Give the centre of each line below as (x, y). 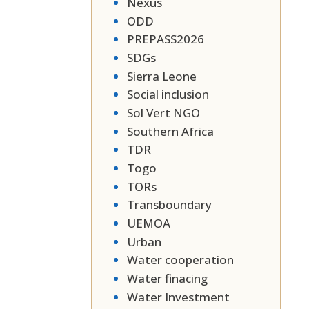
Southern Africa (170, 131)
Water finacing (167, 279)
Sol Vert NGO (163, 112)
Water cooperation (180, 260)
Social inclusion (168, 94)
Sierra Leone (162, 76)
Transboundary (169, 205)
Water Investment (178, 297)
